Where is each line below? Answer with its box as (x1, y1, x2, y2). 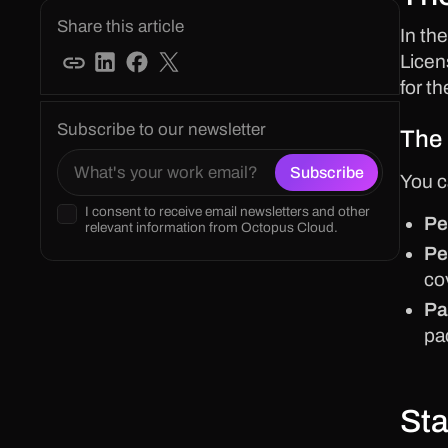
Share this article (57, 16, 184, 36)
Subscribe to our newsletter (57, 120, 266, 140)
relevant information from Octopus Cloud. (85, 219, 338, 235)
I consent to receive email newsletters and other (85, 203, 370, 219)
